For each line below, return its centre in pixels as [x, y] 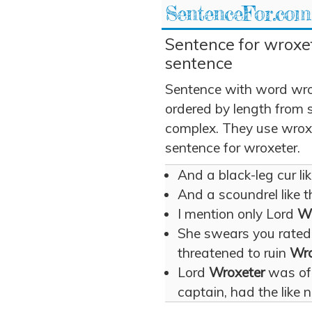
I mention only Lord [237, 214]
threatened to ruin [234, 253]
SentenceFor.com [238, 14]
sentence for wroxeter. [233, 148]
